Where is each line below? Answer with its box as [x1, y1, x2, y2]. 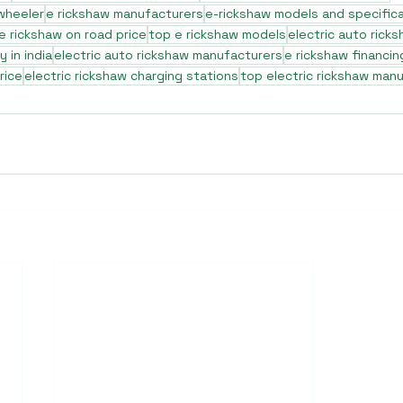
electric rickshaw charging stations [24, 67, 238, 84]
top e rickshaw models [148, 26, 286, 42]
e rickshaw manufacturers [46, 5, 203, 22]
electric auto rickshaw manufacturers [54, 47, 282, 63]
